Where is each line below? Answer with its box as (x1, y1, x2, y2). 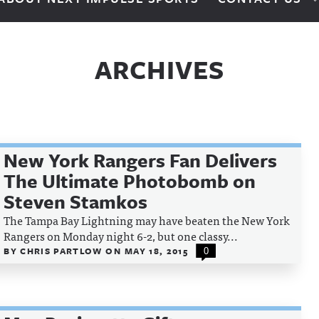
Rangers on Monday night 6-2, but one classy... (4, 226, 239, 245)
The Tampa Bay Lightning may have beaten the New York (4, 211, 291, 229)
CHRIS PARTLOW (20, 244, 106, 257)
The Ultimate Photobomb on (4, 167, 256, 194)
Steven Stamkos (4, 188, 148, 215)
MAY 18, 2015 (124, 244, 189, 257)
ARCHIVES (95, 51, 224, 88)
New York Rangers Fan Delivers (4, 147, 278, 174)
